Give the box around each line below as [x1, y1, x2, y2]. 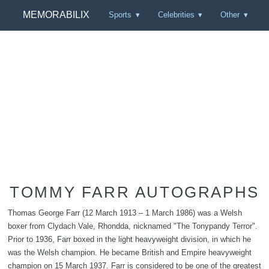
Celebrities [157, 10, 195, 20]
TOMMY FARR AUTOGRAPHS [10, 183, 259, 201]
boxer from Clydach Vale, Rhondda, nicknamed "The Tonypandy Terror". [8, 221, 258, 231]
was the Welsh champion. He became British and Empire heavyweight [8, 247, 252, 257]
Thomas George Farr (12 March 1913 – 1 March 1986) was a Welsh [8, 208, 242, 217]
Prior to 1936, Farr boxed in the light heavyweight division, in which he [8, 234, 251, 244]
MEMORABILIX [22, 10, 89, 20]
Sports [109, 10, 132, 20]
